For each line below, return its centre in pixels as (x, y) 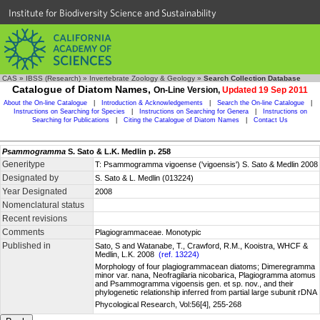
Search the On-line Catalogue (261, 103)
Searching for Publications (71, 120)
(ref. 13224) (179, 254)
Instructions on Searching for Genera (194, 111)
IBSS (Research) (53, 78)
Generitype (24, 164)
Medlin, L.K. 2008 (127, 254)
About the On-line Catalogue (45, 103)
